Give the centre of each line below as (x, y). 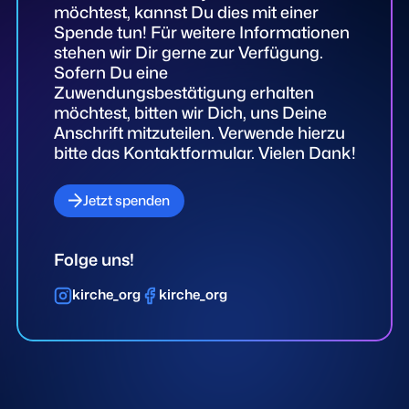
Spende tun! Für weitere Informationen (201, 32)
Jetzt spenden (127, 200)
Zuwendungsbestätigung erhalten (184, 93)
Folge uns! (94, 259)
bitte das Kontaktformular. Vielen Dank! (204, 153)
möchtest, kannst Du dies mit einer (186, 12)
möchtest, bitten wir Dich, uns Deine (190, 113)
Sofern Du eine (110, 73)
